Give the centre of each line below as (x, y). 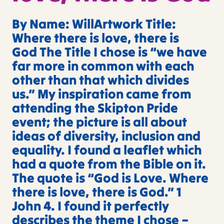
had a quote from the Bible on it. (109, 164)
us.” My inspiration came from (102, 94)
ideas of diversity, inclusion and (106, 136)
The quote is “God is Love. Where (110, 178)
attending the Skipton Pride (95, 108)
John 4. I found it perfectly (90, 206)
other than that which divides (100, 80)
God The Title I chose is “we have (109, 52)
